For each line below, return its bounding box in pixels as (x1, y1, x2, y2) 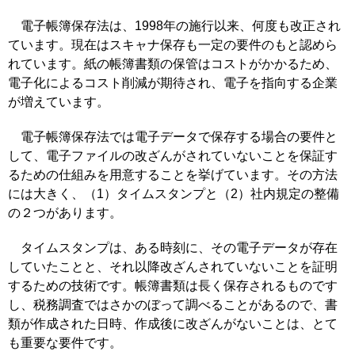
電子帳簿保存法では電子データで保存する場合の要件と (8, 130, 338, 143)
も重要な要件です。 (8, 336, 122, 349)
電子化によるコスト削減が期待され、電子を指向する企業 (8, 76, 338, 90)
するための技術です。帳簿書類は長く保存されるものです (8, 279, 338, 292)
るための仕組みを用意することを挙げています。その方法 (8, 168, 338, 181)
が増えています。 (8, 95, 109, 109)
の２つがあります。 (8, 206, 122, 219)
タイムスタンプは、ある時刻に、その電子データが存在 (8, 241, 338, 254)
